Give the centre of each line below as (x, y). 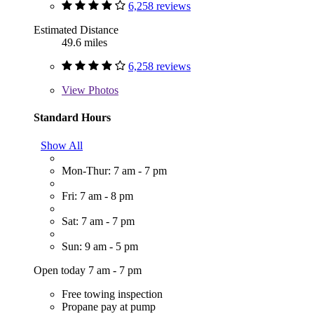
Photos (102, 90)
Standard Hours (72, 118)
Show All (62, 145)
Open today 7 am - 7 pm (88, 270)
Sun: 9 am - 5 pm (100, 246)
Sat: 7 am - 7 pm (98, 221)
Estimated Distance (76, 30)
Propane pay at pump (109, 306)
